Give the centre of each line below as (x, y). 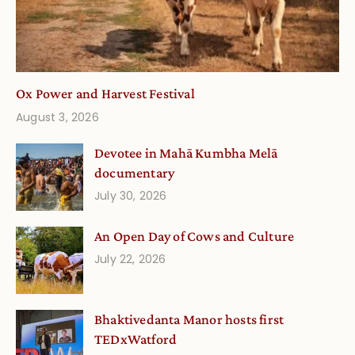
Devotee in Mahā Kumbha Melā (186, 153)
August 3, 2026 (57, 117)
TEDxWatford (136, 339)
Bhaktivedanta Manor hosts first (189, 319)
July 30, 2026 (131, 195)
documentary (135, 172)
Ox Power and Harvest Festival (105, 93)
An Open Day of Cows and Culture (195, 236)
